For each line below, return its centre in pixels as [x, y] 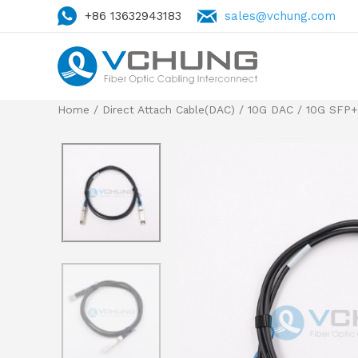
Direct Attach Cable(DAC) [169, 109]
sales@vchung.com [280, 16]
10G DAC [270, 109]
